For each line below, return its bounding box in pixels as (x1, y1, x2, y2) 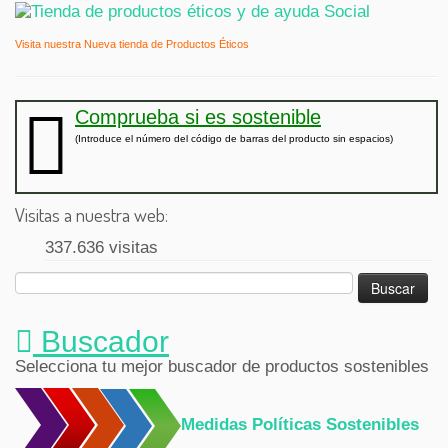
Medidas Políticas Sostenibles (181, 414, 419, 434)
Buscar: (14, 273, 62, 290)
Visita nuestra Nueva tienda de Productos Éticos (15, 37, 249, 50)
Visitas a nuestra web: (15, 201, 168, 227)
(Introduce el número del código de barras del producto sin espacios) (75, 132, 393, 144)
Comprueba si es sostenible (75, 105, 321, 128)
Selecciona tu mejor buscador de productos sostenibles (15, 356, 429, 376)
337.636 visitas (45, 237, 158, 257)
